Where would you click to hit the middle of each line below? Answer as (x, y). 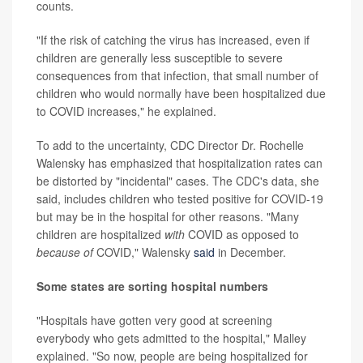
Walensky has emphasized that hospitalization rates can (179, 163)
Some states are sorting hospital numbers (152, 286)
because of (66, 252)
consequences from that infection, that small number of (177, 76)
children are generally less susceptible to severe (160, 58)
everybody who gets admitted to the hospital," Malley (171, 338)
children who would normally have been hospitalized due (181, 94)
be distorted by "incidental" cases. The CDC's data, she (178, 181)
